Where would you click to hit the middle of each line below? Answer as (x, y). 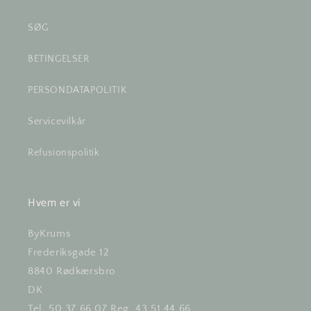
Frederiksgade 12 (69, 252)
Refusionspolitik (64, 153)
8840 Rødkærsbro (72, 271)
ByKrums (50, 234)
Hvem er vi (54, 203)
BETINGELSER (59, 59)
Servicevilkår (57, 121)
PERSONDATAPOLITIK (77, 90)
